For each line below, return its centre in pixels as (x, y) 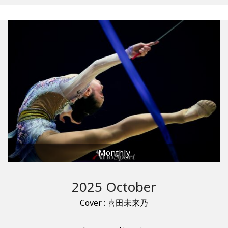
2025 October (114, 187)
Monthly (114, 152)
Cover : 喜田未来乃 (114, 202)
